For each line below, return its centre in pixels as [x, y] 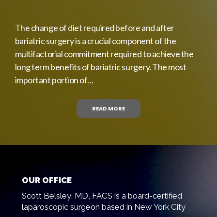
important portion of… [54, 80]
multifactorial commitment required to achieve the [104, 54]
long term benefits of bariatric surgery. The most [101, 67]
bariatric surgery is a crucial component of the [95, 40]
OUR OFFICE [46, 180]
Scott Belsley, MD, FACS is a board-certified [102, 195]
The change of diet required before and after [94, 27]
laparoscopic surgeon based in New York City [103, 207]
